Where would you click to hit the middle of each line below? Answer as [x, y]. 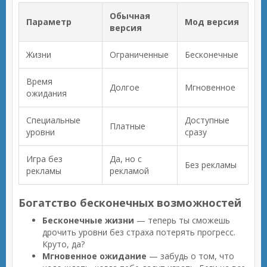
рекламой [129, 171]
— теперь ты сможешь [182, 220]
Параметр [49, 22]
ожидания [46, 93]
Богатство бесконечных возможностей [130, 203]
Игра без [44, 159]
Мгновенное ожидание [94, 256]
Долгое [125, 87]
